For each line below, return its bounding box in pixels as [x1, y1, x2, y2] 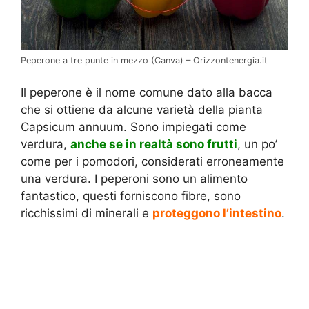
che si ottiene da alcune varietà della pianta [21, 103, 263, 117]
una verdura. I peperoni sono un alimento [21, 172, 248, 186]
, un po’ [237, 137, 277, 152]
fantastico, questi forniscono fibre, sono [21, 189, 241, 203]
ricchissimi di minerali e [21, 206, 152, 221]
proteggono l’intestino [152, 206, 281, 221]
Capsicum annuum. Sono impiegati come [21, 120, 246, 134]
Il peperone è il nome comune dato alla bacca [21, 86, 272, 100]
